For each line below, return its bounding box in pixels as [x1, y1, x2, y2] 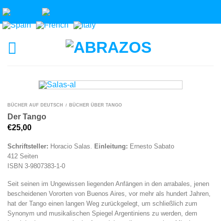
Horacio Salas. [48, 142, 94, 150]
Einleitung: [94, 142, 128, 150]
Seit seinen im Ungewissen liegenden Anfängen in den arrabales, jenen [7, 180, 209, 188]
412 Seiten [7, 152, 38, 160]
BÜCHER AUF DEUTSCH [7, 102, 63, 108]
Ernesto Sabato [128, 142, 174, 150]
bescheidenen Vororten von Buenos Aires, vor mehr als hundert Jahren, [7, 190, 211, 198]
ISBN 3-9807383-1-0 [7, 162, 65, 170]
